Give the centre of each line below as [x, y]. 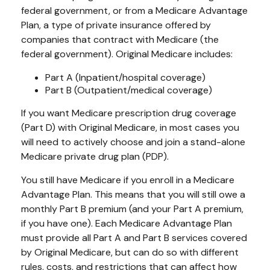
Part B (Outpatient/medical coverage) [129, 90]
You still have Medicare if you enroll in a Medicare [128, 180]
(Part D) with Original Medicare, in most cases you [130, 127]
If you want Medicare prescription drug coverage [129, 113]
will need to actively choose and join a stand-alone [133, 142]
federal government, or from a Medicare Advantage [134, 11]
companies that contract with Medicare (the [120, 39]
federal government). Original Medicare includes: [127, 54]
